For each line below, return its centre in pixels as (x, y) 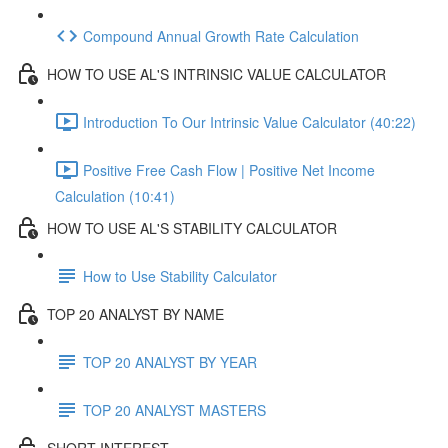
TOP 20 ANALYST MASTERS (174, 409)
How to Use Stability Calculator (180, 275)
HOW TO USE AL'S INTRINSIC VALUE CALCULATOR (216, 73)
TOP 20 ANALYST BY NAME (135, 313)
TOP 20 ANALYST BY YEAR (170, 361)
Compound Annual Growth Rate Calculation (221, 35)
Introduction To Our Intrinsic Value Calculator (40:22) (249, 121)
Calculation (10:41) (115, 196)
